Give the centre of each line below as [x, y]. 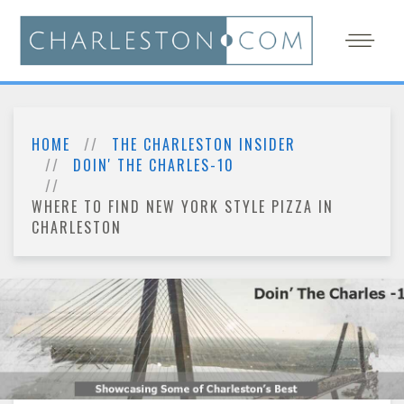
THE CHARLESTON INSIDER [204, 144]
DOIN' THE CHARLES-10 [154, 165]
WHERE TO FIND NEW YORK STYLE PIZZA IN [183, 207]
